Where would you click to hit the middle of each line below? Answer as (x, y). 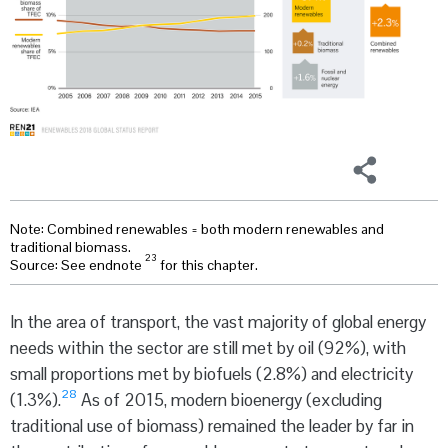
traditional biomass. (70, 247)
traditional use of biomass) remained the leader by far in (212, 426)
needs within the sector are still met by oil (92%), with (208, 348)
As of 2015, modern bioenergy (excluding (229, 400)
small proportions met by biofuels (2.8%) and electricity (211, 374)
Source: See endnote (77, 265)
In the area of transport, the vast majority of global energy (218, 322)
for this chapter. (207, 265)
